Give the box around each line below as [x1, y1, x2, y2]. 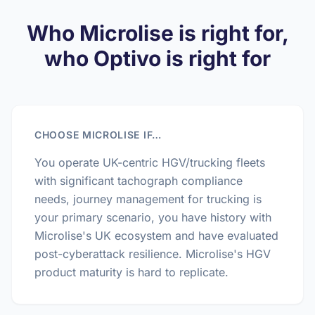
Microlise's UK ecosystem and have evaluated [34, 229, 278, 243]
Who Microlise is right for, [26, 20, 289, 46]
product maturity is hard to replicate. [34, 265, 229, 279]
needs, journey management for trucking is [34, 192, 262, 206]
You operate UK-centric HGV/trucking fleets [34, 155, 265, 169]
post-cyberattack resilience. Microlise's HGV [34, 247, 271, 261]
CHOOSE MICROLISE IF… [34, 129, 162, 141]
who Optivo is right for [44, 46, 271, 71]
